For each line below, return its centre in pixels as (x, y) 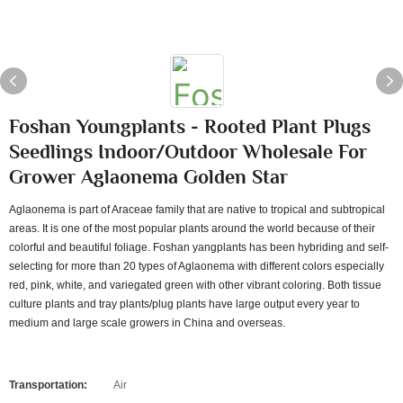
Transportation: (48, 385)
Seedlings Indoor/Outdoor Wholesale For (188, 152)
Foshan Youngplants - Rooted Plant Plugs (190, 126)
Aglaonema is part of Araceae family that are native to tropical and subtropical (197, 210)
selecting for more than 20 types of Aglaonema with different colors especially (197, 266)
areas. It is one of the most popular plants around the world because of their (192, 228)
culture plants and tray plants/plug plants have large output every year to (184, 304)
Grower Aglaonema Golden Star (148, 177)
